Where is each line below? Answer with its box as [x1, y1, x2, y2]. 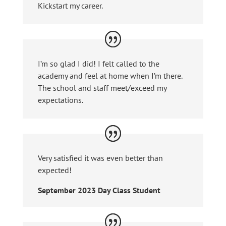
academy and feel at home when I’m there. [37, 70, 182, 81]
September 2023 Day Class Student [37, 185, 160, 195]
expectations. [37, 94, 83, 105]
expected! [37, 164, 72, 175]
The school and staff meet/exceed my [37, 82, 166, 93]
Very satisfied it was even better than [37, 152, 163, 163]
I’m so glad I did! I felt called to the [37, 58, 159, 69]
